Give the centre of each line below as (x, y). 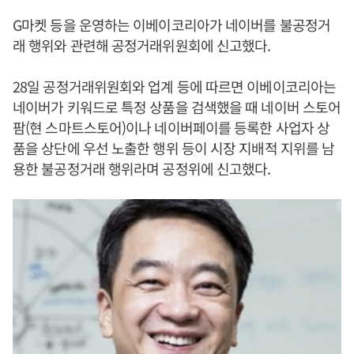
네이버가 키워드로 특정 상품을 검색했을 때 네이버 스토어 (177, 107)
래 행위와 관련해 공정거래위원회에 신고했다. (142, 45)
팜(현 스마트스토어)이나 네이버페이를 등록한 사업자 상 (171, 127)
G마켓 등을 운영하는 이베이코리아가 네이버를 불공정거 (171, 24)
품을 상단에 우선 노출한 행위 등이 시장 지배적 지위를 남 (174, 148)
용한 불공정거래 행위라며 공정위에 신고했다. (142, 168)
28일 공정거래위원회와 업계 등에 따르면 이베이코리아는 (174, 86)
